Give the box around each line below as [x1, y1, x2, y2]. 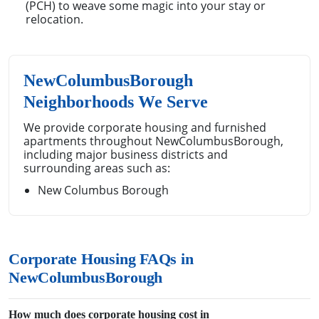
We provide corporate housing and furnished [23, 119, 266, 135]
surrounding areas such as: [23, 159, 170, 176]
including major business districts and [23, 146, 228, 162]
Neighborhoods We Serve [23, 92, 208, 111]
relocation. [26, 11, 83, 27]
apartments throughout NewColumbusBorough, [23, 132, 283, 149]
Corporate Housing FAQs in [9, 251, 194, 268]
